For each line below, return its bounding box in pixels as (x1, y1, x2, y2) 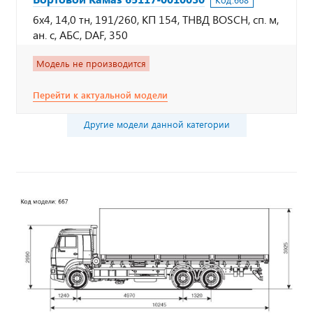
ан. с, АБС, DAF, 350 (33, 27, 128, 42)
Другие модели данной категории (83, 118, 230, 131)
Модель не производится (36, 57, 146, 70)
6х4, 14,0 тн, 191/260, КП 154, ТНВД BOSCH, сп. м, (33, 12, 279, 27)
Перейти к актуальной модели (33, 89, 168, 101)
